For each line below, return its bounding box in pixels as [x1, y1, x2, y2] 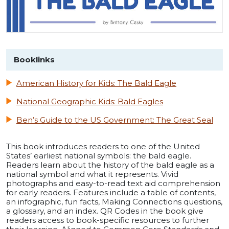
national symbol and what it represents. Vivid [6, 169, 178, 179]
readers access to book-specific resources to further [6, 215, 209, 225]
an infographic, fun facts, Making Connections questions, [6, 197, 222, 207]
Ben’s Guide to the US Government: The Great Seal [16, 115, 213, 125]
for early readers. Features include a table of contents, [6, 188, 216, 198]
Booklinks [14, 55, 55, 65]
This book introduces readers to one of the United [6, 142, 200, 152]
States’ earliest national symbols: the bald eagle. [6, 151, 191, 161]
